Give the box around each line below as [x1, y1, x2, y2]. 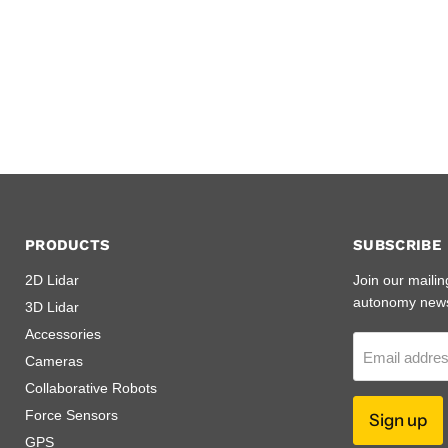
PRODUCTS [25, 236, 111, 255]
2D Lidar [25, 272, 79, 289]
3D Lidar [25, 299, 79, 316]
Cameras [25, 353, 83, 370]
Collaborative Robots [25, 380, 157, 397]
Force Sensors [25, 407, 118, 424]
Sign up [369, 410, 428, 431]
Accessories [25, 326, 101, 343]
